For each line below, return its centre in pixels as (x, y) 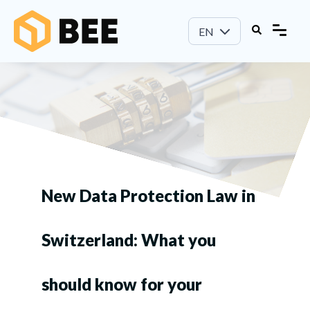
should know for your (122, 284)
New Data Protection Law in (148, 195)
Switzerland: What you (129, 239)
